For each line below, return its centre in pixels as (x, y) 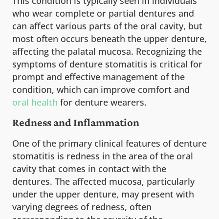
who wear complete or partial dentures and (103, 13)
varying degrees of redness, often (82, 207)
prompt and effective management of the (99, 77)
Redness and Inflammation (76, 122)
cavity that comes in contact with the (89, 168)
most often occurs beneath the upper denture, (109, 39)
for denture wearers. (102, 102)
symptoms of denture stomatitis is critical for (107, 64)
